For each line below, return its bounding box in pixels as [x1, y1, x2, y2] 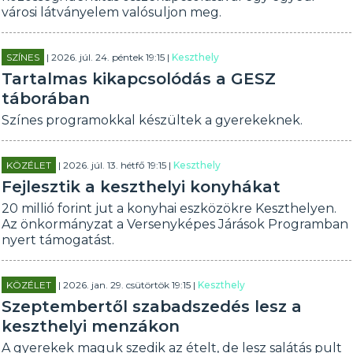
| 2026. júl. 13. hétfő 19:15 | [56, 159, 174, 171]
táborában [2, 89, 91, 108]
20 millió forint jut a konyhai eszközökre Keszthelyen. [2, 201, 337, 216]
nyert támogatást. [2, 232, 115, 247]
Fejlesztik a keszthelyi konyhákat [2, 177, 281, 196]
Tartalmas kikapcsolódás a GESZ [2, 69, 277, 88]
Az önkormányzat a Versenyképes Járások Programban [2, 217, 349, 232]
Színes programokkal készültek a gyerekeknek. [2, 113, 303, 128]
